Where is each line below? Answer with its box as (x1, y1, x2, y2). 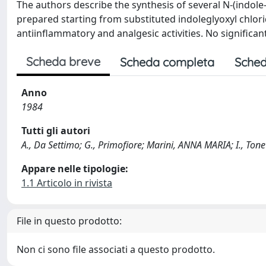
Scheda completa (120, 55, 214, 69)
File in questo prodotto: (17, 214, 122, 227)
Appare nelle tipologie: (21, 162, 128, 175)
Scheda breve (26, 54, 100, 69)
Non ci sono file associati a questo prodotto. (17, 243, 215, 256)
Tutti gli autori (21, 124, 90, 137)
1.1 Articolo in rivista (21, 176, 112, 189)
